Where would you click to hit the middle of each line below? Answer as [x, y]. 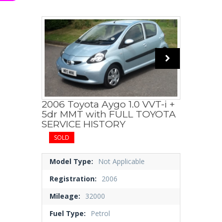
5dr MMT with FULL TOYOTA [109, 114]
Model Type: [71, 162]
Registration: [73, 179]
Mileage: [65, 196]
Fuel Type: [68, 214]
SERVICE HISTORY [83, 124]
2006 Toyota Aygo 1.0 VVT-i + [108, 105]
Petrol [100, 214]
